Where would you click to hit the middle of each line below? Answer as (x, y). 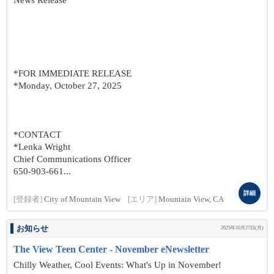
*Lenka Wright (42, 147)
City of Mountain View (82, 199)
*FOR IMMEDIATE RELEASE (72, 73)
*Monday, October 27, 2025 (68, 86)
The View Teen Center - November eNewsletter (111, 249)
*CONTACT (37, 135)
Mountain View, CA (191, 199)
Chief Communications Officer (72, 159)
